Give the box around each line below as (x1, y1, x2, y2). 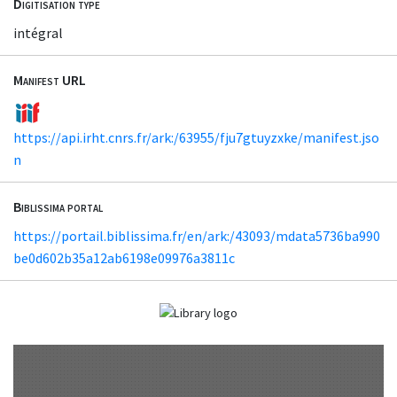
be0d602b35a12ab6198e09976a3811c (13, 249, 235, 268)
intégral (13, 23, 63, 42)
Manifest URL (13, 70, 86, 89)
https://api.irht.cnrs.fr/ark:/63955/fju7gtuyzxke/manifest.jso (13, 128, 379, 146)
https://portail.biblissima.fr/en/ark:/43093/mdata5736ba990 (13, 227, 380, 245)
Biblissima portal (13, 198, 103, 216)
